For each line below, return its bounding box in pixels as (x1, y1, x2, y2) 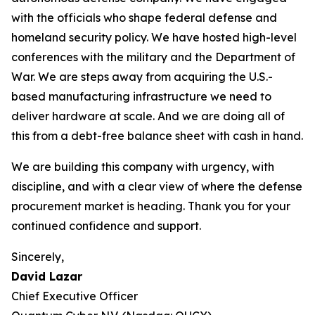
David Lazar (11, 269, 82, 283)
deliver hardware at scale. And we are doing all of (11, 109, 285, 123)
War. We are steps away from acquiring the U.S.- (11, 70, 273, 84)
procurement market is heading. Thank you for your (11, 199, 290, 213)
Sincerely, (11, 250, 64, 264)
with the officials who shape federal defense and (11, 11, 277, 25)
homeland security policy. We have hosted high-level (11, 30, 297, 44)
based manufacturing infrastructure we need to (11, 89, 271, 103)
